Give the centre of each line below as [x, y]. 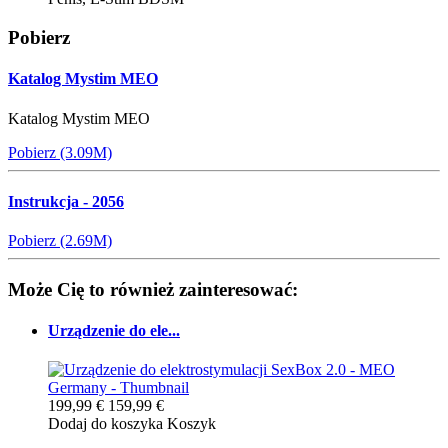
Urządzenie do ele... [114, 331]
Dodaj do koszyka [105, 424]
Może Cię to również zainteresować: [153, 289]
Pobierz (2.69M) [60, 241]
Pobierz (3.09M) [60, 152]
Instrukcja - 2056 [66, 201]
